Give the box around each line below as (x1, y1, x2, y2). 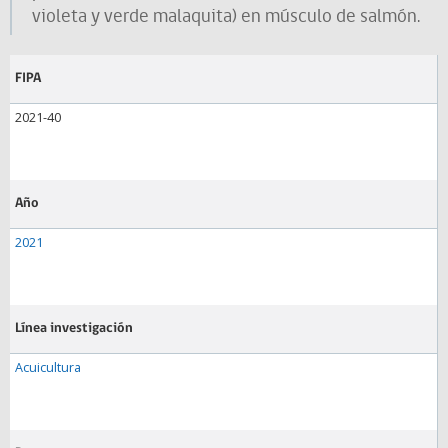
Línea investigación (15, 321, 133, 336)
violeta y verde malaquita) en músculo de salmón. (32, 8, 420, 27)
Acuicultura (15, 359, 81, 376)
